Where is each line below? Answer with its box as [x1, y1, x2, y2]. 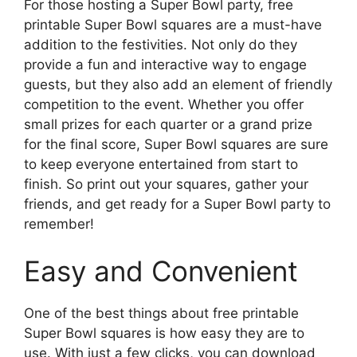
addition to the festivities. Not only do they [24, 36, 297, 53]
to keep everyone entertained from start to [24, 155, 298, 172]
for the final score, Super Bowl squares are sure [24, 135, 328, 152]
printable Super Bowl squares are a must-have [24, 16, 322, 33]
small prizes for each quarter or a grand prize [24, 116, 312, 132]
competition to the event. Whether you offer [24, 96, 304, 112]
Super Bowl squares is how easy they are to [24, 325, 304, 341]
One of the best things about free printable [24, 305, 299, 321]
